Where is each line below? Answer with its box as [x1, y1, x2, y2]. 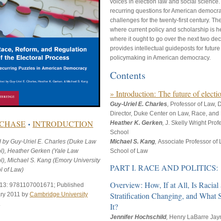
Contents [110, 69, 146, 82]
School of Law [110, 147, 148, 155]
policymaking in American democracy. [110, 54, 211, 61]
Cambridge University [30, 190, 88, 198]
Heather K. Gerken [110, 119, 162, 127]
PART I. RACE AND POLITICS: [110, 162, 218, 173]
